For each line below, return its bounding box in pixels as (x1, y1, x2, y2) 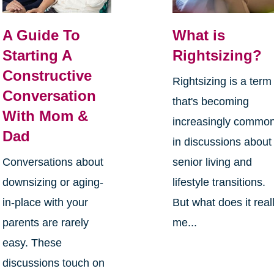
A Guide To (2, 27, 80, 44)
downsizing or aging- (2, 176, 103, 189)
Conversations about (2, 156, 103, 169)
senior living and (172, 156, 253, 169)
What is (172, 27, 226, 44)
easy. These (2, 237, 62, 250)
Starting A (2, 47, 72, 64)
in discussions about (172, 136, 272, 149)
